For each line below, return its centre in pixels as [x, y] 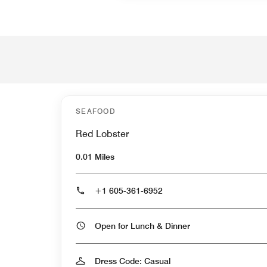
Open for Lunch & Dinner [178, 226]
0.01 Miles [95, 156]
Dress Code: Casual [133, 261]
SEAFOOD [96, 111]
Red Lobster [102, 133]
